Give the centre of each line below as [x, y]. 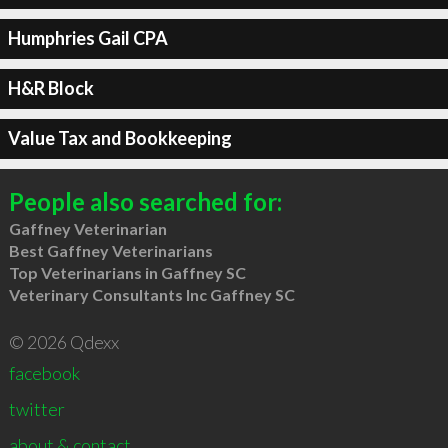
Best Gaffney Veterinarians [110, 250]
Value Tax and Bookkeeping [119, 138]
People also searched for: [145, 201]
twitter [36, 408]
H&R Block [50, 88]
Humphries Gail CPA [87, 38]
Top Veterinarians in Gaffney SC [127, 272]
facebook [44, 372]
